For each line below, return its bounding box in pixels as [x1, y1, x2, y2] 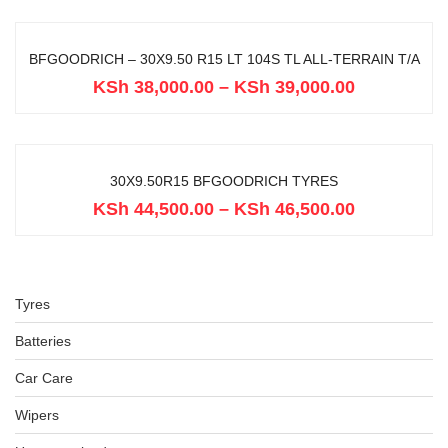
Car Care [15, 370, 73, 386]
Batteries [15, 333, 71, 349]
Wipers [15, 407, 59, 423]
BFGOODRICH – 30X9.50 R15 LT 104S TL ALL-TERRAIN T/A [28, 51, 420, 67]
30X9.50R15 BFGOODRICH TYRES [110, 173, 338, 189]
